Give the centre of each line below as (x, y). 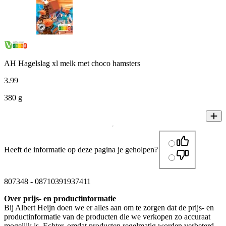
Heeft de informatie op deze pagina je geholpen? (81, 149)
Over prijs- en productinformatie (60, 198)
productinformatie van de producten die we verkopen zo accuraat (107, 216)
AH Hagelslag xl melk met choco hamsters (72, 63)
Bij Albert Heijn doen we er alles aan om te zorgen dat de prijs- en (109, 207)
